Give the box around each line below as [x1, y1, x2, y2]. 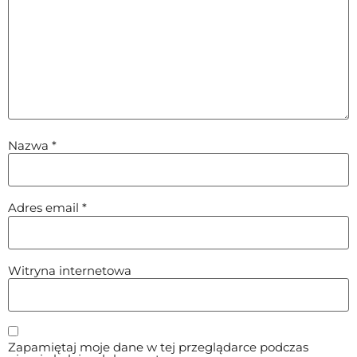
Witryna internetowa [8, 262, 131, 278]
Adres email [8, 200, 82, 216]
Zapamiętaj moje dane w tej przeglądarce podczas [8, 339, 308, 355]
